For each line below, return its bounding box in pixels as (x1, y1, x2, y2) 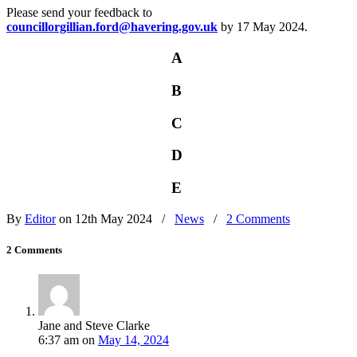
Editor (25, 211, 56, 226)
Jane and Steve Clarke (38, 319, 150, 333)
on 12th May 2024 (56, 211, 155, 226)
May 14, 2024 (98, 333, 169, 347)
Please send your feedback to (6, 6, 152, 20)
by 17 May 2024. (218, 20, 308, 34)
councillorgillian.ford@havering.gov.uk (6, 20, 218, 34)
